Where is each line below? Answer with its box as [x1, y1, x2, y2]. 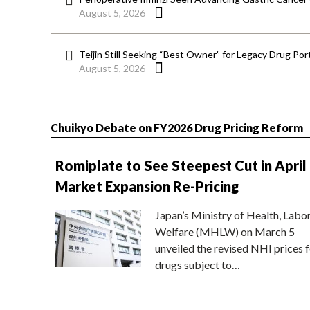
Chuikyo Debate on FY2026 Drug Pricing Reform [50, 120, 303, 134]
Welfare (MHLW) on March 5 [154, 224, 295, 238]
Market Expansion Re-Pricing [55, 177, 239, 194]
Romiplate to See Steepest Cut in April [55, 156, 307, 174]
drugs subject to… [154, 257, 240, 271]
